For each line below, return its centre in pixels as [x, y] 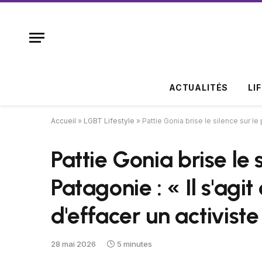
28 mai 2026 [73, 244]
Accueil [63, 121]
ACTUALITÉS [199, 87]
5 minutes [135, 244]
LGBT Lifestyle [109, 121]
